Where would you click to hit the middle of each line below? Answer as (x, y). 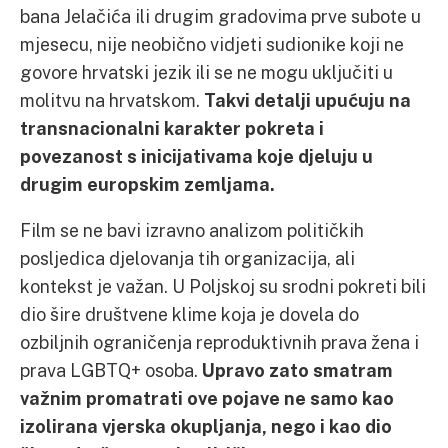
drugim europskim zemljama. (147, 183)
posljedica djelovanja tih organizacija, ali (187, 257)
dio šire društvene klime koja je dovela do (189, 313)
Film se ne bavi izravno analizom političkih (192, 229)
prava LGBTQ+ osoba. (111, 369)
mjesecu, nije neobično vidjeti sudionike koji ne (212, 43)
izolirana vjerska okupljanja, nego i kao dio (206, 425)
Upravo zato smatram (297, 369)
